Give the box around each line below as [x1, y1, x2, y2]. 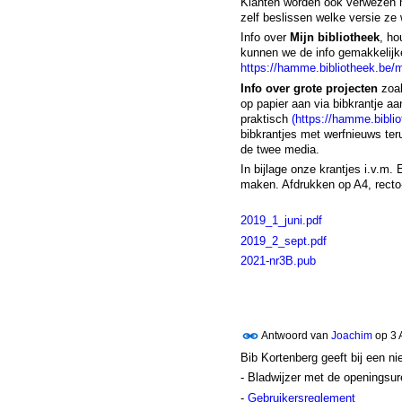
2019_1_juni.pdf [240, 214, 322, 228]
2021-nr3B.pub [240, 253, 316, 267]
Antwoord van [258, 328, 331, 342]
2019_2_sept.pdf [240, 233, 327, 248]
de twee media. [240, 142, 319, 156]
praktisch [240, 111, 292, 126]
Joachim [330, 328, 372, 342]
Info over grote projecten [240, 81, 378, 95]
